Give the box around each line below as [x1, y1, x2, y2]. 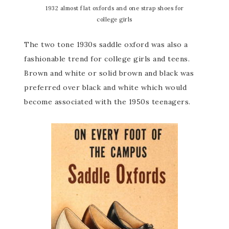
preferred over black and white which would [24, 83, 187, 93]
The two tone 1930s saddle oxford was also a [24, 40, 188, 50]
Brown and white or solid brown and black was [24, 68, 194, 78]
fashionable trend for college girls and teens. [24, 54, 190, 64]
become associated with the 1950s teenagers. [24, 97, 191, 107]
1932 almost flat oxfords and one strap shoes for [45, 5, 184, 12]
